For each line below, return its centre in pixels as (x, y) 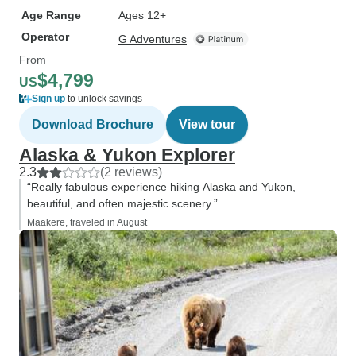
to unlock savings (104, 99)
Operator (45, 37)
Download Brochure (93, 124)
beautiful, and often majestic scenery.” (122, 203)
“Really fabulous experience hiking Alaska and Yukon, (161, 187)
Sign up (48, 99)
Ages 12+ (142, 15)
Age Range (51, 15)
